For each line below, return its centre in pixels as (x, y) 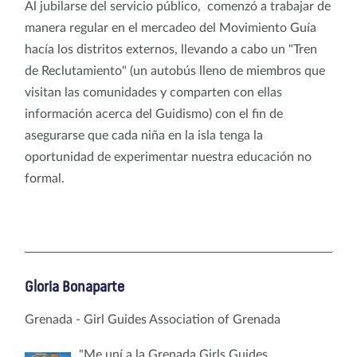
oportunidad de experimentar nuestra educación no (168, 157)
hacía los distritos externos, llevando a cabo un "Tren (171, 49)
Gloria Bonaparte (75, 287)
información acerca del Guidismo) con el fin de (154, 114)
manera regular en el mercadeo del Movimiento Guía (171, 27)
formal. (51, 178)
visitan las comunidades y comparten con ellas (153, 92)
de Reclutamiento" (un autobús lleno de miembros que (175, 71)
